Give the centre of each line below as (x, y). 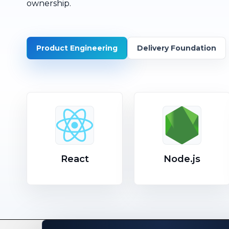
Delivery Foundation (177, 48)
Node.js (182, 158)
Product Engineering (77, 48)
